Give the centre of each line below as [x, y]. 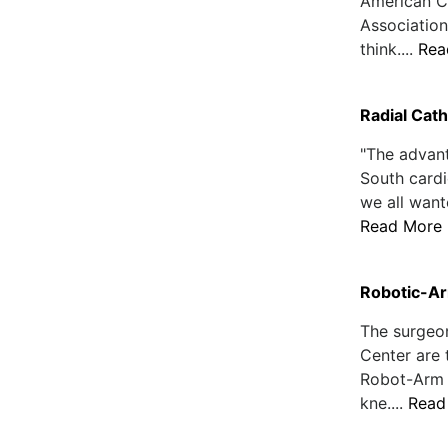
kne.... [383, 403]
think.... [388, 49]
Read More [400, 226]
